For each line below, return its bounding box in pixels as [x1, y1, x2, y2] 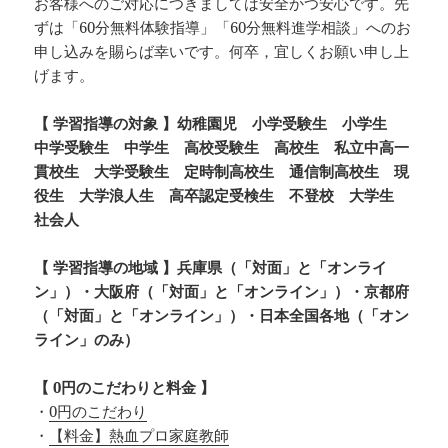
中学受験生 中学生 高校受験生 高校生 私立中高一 [34, 136, 410, 157]
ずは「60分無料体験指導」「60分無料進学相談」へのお [34, 16, 412, 37]
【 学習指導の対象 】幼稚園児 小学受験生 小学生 [34, 112, 403, 133]
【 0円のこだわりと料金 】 [34, 376, 216, 397]
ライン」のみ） [34, 328, 140, 349]
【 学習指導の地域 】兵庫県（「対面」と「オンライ [34, 256, 388, 277]
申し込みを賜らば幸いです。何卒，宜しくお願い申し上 [34, 40, 410, 61]
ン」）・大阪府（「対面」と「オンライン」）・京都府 [34, 280, 410, 301]
